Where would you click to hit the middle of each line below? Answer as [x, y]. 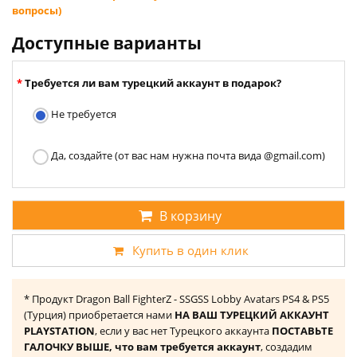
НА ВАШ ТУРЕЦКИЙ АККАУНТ [252, 315]
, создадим [286, 347]
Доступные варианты [107, 43]
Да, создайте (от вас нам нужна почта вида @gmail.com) [187, 156]
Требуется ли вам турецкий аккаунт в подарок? [153, 83]
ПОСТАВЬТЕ [302, 331]
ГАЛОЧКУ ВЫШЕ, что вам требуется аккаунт [142, 347]
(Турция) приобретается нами [99, 315]
